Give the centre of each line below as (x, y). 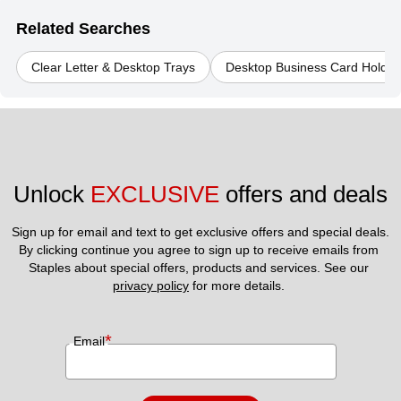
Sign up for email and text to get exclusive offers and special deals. (200, 232)
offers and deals (303, 195)
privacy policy (151, 286)
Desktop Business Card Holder (312, 68)
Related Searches (83, 29)
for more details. (239, 286)
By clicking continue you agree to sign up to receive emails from (199, 250)
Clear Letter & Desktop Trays (113, 68)
